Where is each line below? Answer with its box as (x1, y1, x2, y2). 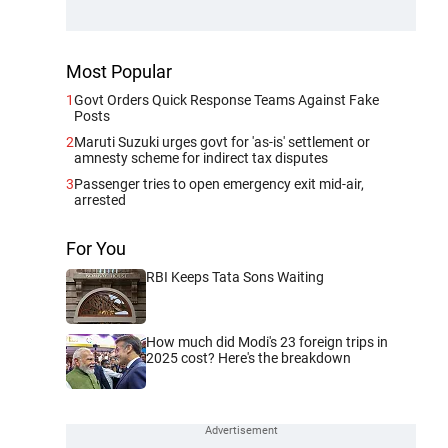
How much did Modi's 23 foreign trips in (146, 334, 388, 350)
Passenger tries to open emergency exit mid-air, (74, 176, 364, 192)
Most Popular (66, 61, 172, 82)
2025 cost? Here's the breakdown (146, 350, 351, 366)
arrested (74, 192, 126, 208)
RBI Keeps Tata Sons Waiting (146, 269, 324, 285)
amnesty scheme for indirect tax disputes (74, 150, 328, 166)
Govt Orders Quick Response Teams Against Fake (74, 92, 379, 108)
